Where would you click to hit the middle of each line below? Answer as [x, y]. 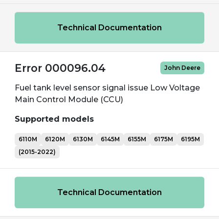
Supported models [54, 119]
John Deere [182, 68]
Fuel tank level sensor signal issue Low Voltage [107, 88]
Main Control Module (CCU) [69, 99]
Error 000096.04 [60, 68]
